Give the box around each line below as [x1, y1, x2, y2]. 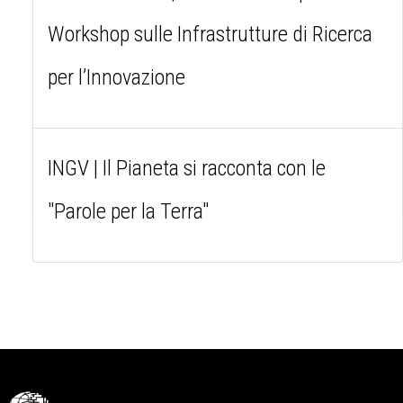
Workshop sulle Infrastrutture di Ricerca [48, 21, 372, 47]
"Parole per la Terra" [48, 198, 209, 224]
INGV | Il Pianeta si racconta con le [48, 155, 326, 181]
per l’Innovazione [48, 64, 185, 90]
